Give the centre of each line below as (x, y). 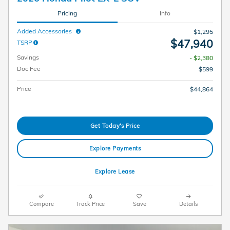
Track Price (91, 204)
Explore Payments (115, 149)
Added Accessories (46, 31)
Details (189, 204)
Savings (28, 57)
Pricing (67, 13)
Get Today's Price (115, 126)
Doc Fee (29, 68)
